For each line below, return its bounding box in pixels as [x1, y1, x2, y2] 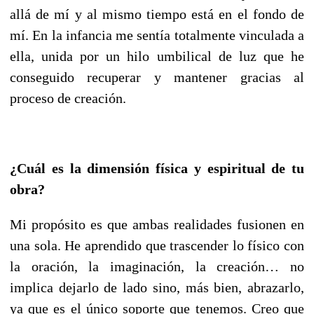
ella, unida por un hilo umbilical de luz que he [10, 48, 304, 64]
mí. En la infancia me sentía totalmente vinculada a [10, 27, 304, 43]
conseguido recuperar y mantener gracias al [10, 69, 304, 85]
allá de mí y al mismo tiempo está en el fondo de [10, 6, 304, 22]
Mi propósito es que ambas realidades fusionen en [10, 216, 304, 232]
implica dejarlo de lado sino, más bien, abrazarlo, [10, 279, 304, 295]
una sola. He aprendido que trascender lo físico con [10, 237, 304, 253]
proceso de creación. [10, 90, 126, 106]
